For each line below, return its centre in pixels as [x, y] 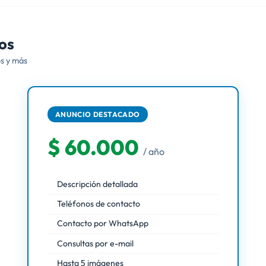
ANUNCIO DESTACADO [97, 114]
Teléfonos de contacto [99, 204]
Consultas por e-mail [95, 243]
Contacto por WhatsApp [103, 224]
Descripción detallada [97, 184]
